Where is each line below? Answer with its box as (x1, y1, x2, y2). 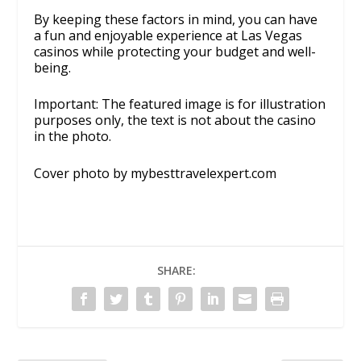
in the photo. (34, 127, 112, 146)
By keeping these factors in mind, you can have (34, 10, 318, 28)
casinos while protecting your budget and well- (34, 42, 317, 60)
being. (34, 58, 72, 77)
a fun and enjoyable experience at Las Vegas (34, 26, 303, 44)
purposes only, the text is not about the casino (34, 111, 317, 130)
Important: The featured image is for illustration (34, 95, 326, 114)
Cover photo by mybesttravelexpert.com (34, 164, 277, 183)
